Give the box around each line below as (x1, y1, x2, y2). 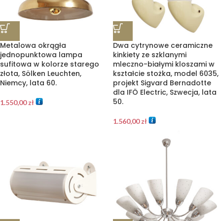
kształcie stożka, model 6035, (113, 69, 219, 78)
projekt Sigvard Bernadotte (113, 78, 211, 88)
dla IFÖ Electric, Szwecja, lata (113, 87, 217, 97)
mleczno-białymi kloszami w (113, 59, 215, 69)
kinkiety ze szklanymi (113, 50, 186, 60)
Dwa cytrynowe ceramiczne (113, 40, 213, 50)
